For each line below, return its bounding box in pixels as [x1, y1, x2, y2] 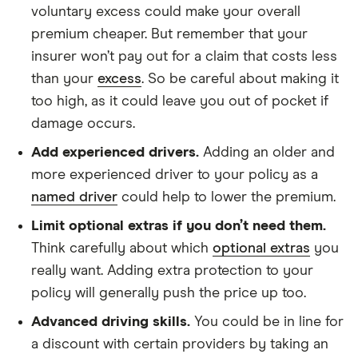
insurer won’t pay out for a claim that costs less [31, 49, 337, 64]
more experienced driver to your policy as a [31, 167, 318, 182]
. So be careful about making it [141, 71, 339, 86]
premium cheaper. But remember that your [31, 26, 308, 42]
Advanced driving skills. [31, 314, 190, 329]
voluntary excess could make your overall [31, 4, 300, 19]
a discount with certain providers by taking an [31, 336, 328, 352]
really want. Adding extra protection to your [31, 263, 313, 278]
